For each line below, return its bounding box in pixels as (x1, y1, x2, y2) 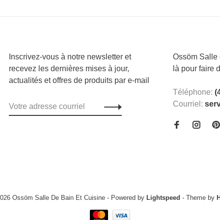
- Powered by (107, 194, 146, 202)
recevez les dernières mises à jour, (9, 64, 129, 73)
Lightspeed (146, 194, 180, 202)
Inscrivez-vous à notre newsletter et (9, 53, 131, 61)
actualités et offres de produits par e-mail (9, 76, 149, 85)
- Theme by (180, 194, 217, 202)
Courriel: (173, 100, 205, 109)
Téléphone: (173, 88, 215, 97)
